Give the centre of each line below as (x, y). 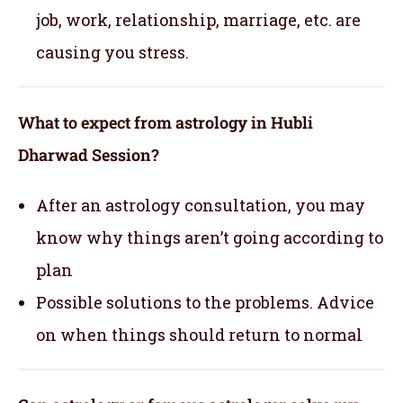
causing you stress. (112, 52)
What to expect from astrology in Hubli (166, 122)
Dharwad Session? (89, 154)
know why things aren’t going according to (210, 237)
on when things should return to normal (199, 334)
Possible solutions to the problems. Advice (205, 302)
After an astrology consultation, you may (201, 205)
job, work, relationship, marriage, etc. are (198, 19)
